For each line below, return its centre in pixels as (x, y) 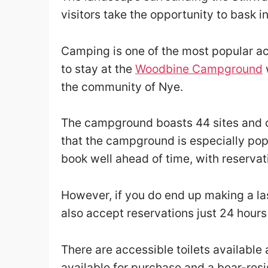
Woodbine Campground (199, 68)
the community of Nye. (122, 86)
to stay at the (98, 68)
